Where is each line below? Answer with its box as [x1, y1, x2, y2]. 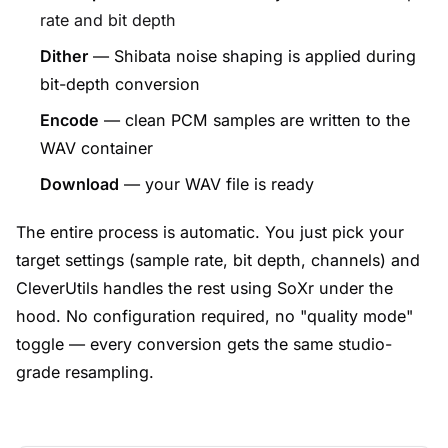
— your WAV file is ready [119, 174, 314, 194]
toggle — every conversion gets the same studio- [16, 334, 392, 354]
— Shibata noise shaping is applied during [88, 46, 416, 66]
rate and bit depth [40, 10, 176, 30]
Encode [40, 110, 99, 130]
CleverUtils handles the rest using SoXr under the [16, 278, 393, 298]
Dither [40, 46, 88, 66]
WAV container [40, 138, 153, 158]
